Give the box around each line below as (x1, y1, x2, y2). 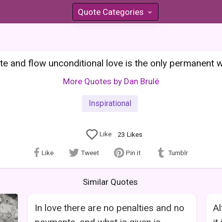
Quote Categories (78, 7, 144, 17)
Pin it (126, 148, 141, 157)
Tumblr (168, 148, 188, 157)
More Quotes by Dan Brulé (63, 76, 159, 86)
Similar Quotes (82, 176, 138, 187)
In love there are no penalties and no (35, 202, 184, 214)
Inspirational (88, 98, 131, 108)
